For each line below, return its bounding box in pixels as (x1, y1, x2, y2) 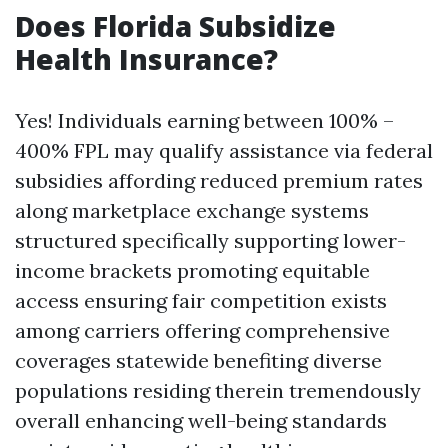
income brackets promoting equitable (15, 258, 370, 283)
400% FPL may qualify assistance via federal (15, 138, 433, 163)
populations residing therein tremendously (15, 378, 421, 403)
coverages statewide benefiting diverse (15, 348, 382, 373)
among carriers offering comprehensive (15, 318, 390, 343)
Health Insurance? (15, 40, 278, 78)
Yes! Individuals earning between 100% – (15, 108, 394, 133)
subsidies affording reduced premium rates (15, 168, 423, 193)
